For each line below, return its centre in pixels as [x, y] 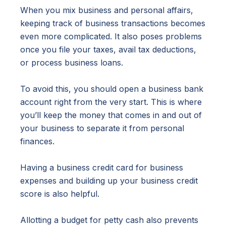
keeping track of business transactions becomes [113, 23]
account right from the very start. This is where [111, 102]
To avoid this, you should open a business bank [112, 89]
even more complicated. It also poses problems [111, 37]
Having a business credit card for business [102, 168]
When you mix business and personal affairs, [107, 10]
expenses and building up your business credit [109, 181]
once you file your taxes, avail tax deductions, [108, 50]
